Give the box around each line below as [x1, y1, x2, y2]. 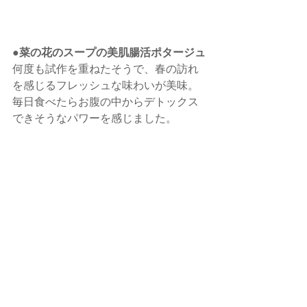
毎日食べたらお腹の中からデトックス [12, 93, 199, 108]
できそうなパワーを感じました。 [12, 110, 177, 125]
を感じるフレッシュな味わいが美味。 [12, 77, 199, 92]
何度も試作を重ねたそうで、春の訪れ [12, 60, 199, 75]
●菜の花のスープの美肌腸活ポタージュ [12, 43, 206, 60]
